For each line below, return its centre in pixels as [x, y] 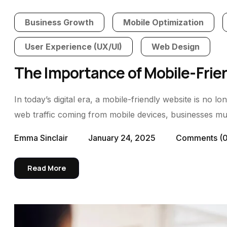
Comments [198, 138]
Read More [47, 168]
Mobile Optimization [163, 22]
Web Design [175, 47]
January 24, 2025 [122, 138]
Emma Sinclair [41, 138]
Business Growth [59, 22]
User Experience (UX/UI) [73, 47]
